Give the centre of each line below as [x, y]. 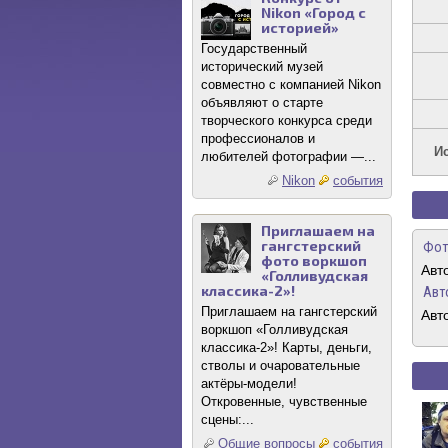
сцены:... [227, 419]
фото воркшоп [314, 260]
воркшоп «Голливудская [274, 329]
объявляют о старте [262, 102]
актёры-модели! [249, 383]
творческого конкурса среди [286, 120]
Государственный [254, 48]
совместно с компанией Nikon [291, 84]
